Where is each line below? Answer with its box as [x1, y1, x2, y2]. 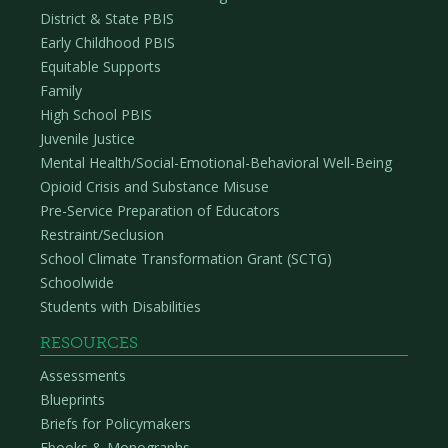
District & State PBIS [40, 9, 174, 29]
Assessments [40, 366, 126, 386]
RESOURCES [40, 333, 138, 353]
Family [40, 81, 82, 101]
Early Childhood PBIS [40, 33, 175, 53]
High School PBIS [40, 105, 152, 125]
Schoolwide [40, 273, 114, 293]
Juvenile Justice [40, 129, 135, 149]
